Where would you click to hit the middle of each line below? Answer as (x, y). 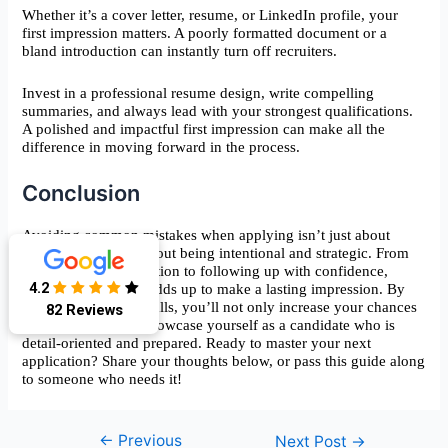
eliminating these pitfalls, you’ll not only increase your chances (220, 306)
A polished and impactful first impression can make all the (204, 128)
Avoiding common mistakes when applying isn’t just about (206, 234)
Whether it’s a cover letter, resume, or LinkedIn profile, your (210, 14)
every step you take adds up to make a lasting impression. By (214, 288)
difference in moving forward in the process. (161, 146)
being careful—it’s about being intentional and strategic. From (216, 252)
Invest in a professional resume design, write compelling (198, 92)
